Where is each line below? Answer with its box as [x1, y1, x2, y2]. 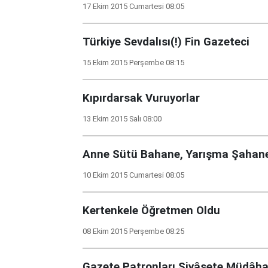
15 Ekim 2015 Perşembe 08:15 [83, 58, 184, 67]
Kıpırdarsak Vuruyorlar [83, 92, 200, 105]
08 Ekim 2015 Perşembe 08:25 [83, 227, 184, 236]
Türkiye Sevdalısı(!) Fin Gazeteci [83, 35, 249, 48]
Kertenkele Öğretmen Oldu [83, 204, 220, 217]
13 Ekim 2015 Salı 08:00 [83, 114, 162, 123]
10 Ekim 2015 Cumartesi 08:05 [83, 170, 184, 179]
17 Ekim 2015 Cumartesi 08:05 [83, 2, 184, 11]
